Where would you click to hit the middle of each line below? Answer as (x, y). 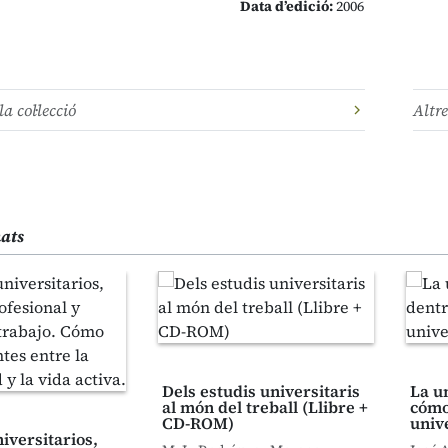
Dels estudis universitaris (261, 391)
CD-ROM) (198, 423)
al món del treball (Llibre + (265, 407)
